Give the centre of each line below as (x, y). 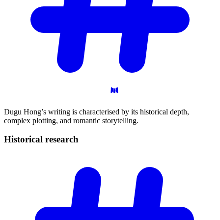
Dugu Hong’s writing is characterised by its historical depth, (96, 111)
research (62, 139)
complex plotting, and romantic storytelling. (71, 120)
